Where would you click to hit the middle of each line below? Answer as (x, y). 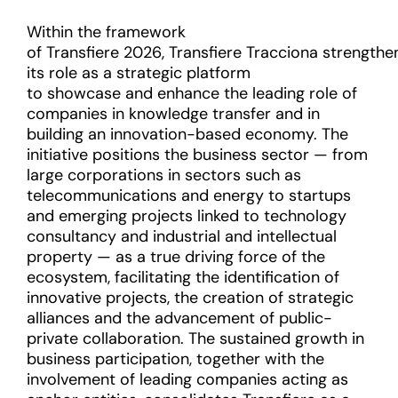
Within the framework (106, 32)
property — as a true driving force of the (176, 257)
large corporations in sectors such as (164, 175)
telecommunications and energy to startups (189, 195)
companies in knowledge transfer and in (173, 114)
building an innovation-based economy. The (187, 134)
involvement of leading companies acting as (187, 379)
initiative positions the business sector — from (197, 155)
